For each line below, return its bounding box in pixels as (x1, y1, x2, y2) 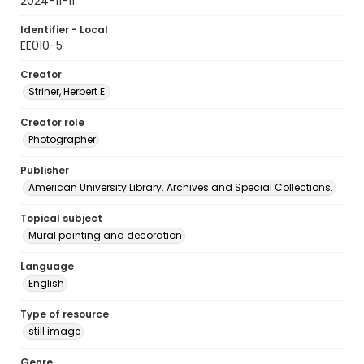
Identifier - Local (20, 23, 108, 37)
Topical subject (20, 211, 102, 225)
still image (28, 324, 80, 338)
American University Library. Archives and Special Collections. (28, 180, 333, 194)
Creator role (20, 115, 84, 129)
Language (20, 259, 74, 273)
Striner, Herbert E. (28, 84, 107, 98)
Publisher (20, 163, 69, 177)
